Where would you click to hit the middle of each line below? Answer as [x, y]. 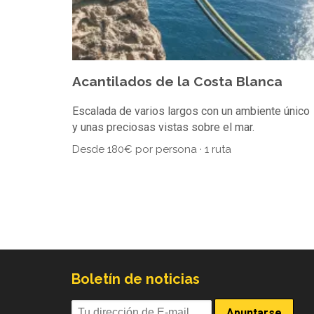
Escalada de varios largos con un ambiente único [191, 111]
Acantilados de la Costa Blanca [177, 82]
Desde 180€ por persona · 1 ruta [152, 150]
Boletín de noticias [136, 279]
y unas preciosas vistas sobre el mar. [163, 128]
